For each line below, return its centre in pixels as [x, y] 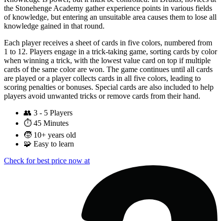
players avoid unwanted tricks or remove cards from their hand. [102, 96]
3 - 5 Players [53, 113]
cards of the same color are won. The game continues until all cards [108, 70]
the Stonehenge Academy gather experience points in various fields [108, 8]
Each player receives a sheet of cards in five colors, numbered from [108, 43]
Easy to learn [54, 144]
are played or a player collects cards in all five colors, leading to [102, 78]
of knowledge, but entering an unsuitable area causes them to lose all [110, 17]
